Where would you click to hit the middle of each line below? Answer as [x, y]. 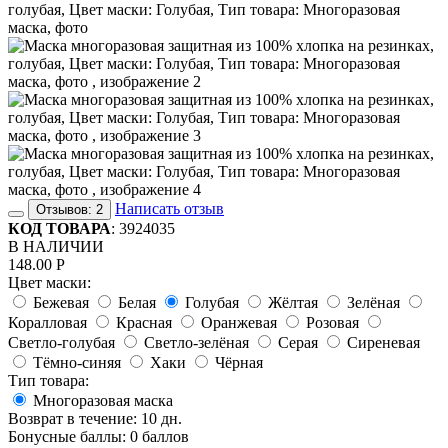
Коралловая [47, 322]
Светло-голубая [61, 342]
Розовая [332, 322]
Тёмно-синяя [77, 362]
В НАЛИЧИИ [56, 246]
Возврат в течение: [72, 418]
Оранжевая [239, 322]
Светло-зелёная [196, 342]
